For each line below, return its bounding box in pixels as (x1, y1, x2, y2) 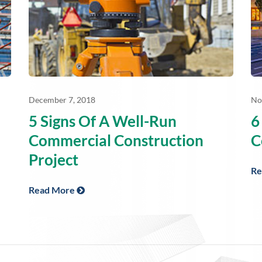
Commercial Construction (29, 130, 204, 150)
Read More (29, 184, 77, 195)
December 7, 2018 (29, 94, 95, 105)
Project (29, 150, 78, 169)
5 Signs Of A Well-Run (29, 111, 177, 130)
